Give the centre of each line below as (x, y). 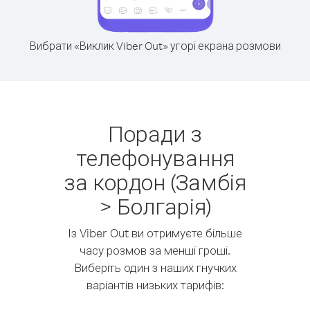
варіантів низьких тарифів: (155, 285)
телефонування (155, 157)
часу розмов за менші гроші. (155, 250)
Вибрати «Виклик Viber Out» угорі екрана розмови (155, 46)
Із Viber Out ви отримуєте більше (155, 233)
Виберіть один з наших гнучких (155, 267)
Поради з (155, 133)
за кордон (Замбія (155, 182)
